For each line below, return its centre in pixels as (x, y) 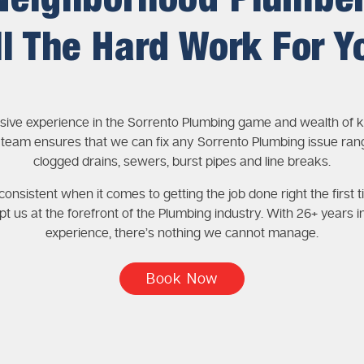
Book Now (182, 279)
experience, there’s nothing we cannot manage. (182, 233)
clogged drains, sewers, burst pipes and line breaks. (182, 162)
